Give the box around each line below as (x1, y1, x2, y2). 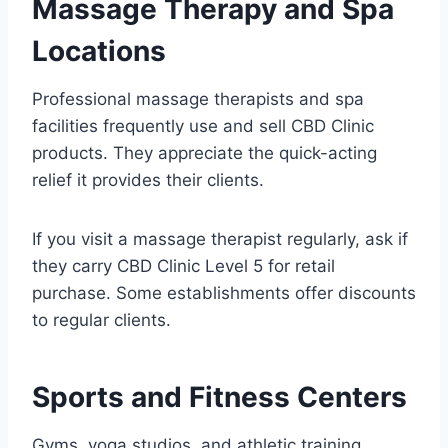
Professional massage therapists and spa (32, 89, 364, 110)
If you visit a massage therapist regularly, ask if (32, 229, 408, 250)
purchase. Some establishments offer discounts (32, 283, 416, 304)
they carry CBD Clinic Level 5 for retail (32, 256, 335, 277)
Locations (32, 34, 166, 69)
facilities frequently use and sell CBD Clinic (32, 116, 374, 137)
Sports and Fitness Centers (32, 380, 407, 415)
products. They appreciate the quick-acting (32, 143, 377, 164)
